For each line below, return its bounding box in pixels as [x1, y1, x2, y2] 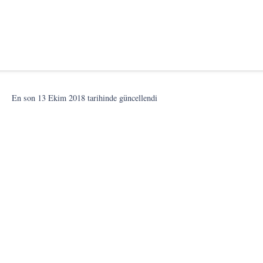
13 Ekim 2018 [38, 92, 86, 103]
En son [12, 92, 38, 103]
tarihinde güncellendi [85, 92, 158, 103]
